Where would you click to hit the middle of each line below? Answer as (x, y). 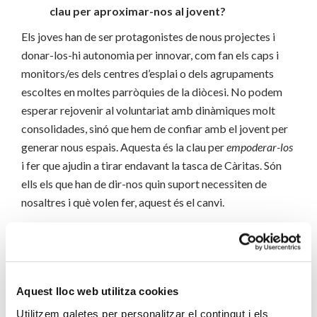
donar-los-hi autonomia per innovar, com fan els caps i (150, 55)
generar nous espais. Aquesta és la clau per (124, 147)
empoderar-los (260, 147)
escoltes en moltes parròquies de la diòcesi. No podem (152, 92)
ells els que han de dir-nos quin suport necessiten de (144, 184)
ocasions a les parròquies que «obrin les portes (173, 246)
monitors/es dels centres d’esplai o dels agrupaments (148, 74)
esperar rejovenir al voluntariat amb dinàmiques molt (148, 110)
